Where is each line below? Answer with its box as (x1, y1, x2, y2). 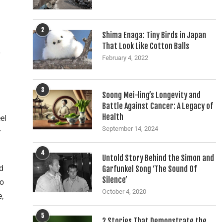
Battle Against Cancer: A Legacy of (102, 101, 213, 111)
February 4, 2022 (102, 54, 148, 61)
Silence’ (102, 175, 127, 185)
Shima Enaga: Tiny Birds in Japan (102, 30, 206, 40)
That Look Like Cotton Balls (102, 41, 189, 51)
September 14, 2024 (102, 125, 158, 132)
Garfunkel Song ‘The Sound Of (102, 164, 197, 174)
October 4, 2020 (102, 188, 146, 195)
